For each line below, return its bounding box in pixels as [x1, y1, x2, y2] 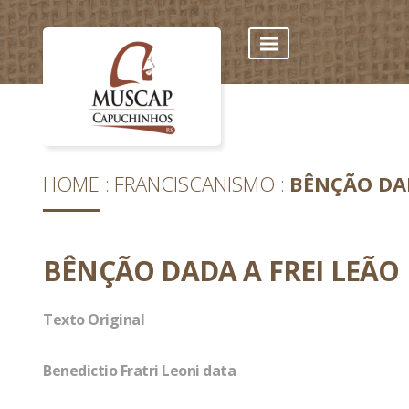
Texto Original [43, 309, 144, 330]
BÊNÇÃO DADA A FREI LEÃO [43, 252, 400, 289]
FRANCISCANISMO [114, 170, 275, 197]
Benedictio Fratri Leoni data [43, 361, 236, 381]
